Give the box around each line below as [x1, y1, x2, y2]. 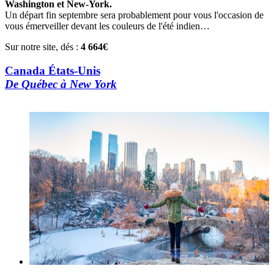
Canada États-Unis [5, 64, 100, 77]
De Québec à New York [5, 77, 117, 91]
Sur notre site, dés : [5, 41, 78, 52]
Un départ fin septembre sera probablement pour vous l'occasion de [5, 9, 264, 20]
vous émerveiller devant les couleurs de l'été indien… [5, 20, 210, 31]
